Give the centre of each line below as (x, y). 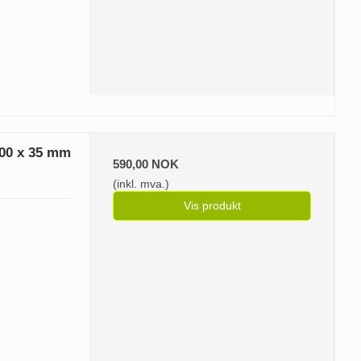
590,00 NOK (146, 164)
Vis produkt (212, 205)
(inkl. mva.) (141, 183)
